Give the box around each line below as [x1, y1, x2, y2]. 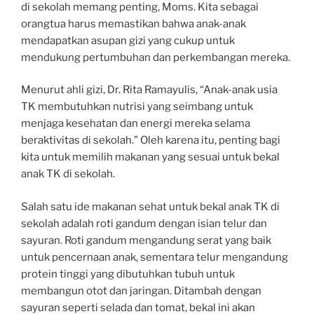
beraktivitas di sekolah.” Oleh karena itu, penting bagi [21, 134, 280, 147]
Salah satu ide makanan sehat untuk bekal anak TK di [21, 200, 280, 213]
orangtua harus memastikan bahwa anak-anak [21, 17, 246, 30]
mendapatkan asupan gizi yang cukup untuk [21, 34, 235, 47]
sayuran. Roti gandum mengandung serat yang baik [21, 233, 271, 247]
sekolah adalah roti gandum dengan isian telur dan [21, 217, 267, 230]
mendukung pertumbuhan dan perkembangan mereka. [21, 50, 290, 64]
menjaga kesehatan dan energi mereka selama [21, 117, 250, 130]
